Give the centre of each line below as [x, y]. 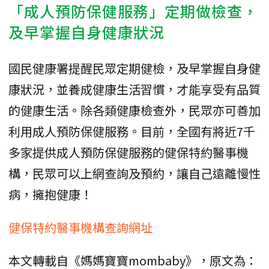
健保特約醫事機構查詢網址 [80, 227]
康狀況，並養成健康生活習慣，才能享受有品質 [134, 89]
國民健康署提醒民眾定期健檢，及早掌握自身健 [134, 68]
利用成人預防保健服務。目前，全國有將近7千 [132, 131]
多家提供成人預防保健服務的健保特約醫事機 [128, 152]
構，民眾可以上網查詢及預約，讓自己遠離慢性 [134, 173]
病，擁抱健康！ [50, 194]
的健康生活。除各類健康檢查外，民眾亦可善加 [134, 110]
